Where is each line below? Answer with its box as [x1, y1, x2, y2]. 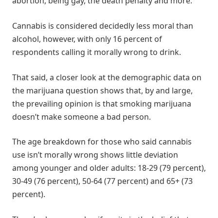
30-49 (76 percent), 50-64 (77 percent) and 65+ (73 [12, 176, 193, 187]
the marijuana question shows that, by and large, [12, 85, 193, 96]
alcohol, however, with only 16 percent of [12, 34, 162, 44]
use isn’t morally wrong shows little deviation [12, 149, 178, 161]
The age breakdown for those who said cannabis [12, 136, 192, 147]
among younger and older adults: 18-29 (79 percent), [12, 163, 206, 174]
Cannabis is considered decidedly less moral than [12, 20, 193, 31]
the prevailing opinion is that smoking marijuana [12, 98, 191, 109]
